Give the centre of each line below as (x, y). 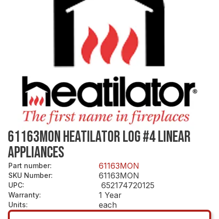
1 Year (110, 195)
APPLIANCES (36, 153)
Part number (29, 165)
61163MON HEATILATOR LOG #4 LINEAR (99, 137)
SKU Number (30, 175)
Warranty (24, 195)
